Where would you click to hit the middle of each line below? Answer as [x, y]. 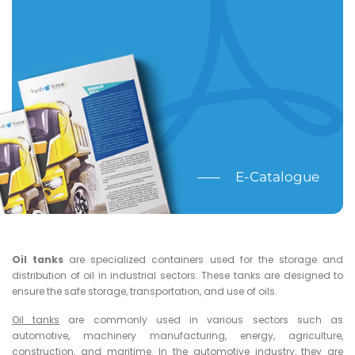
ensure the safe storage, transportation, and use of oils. [145, 291]
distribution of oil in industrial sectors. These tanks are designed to [177, 275]
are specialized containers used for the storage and [204, 259]
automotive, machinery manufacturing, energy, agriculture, [177, 335]
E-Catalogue [277, 176]
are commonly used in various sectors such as [202, 319]
